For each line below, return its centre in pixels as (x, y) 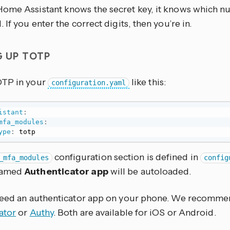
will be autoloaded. (150, 172)
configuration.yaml (89, 83)
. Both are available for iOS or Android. (135, 213)
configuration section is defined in (126, 157)
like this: (147, 82)
